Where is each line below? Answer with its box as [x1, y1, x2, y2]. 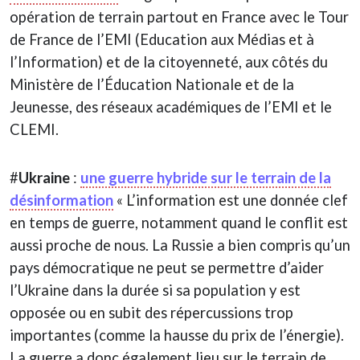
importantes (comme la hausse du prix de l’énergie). [10, 325, 344, 344]
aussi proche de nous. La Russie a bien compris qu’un [10, 235, 350, 254]
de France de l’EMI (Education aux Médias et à [10, 30, 314, 48]
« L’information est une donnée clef [113, 190, 348, 209]
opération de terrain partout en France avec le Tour [10, 7, 349, 26]
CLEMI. [10, 120, 59, 138]
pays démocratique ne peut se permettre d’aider [10, 258, 324, 276]
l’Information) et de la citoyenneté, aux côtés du [10, 52, 328, 71]
